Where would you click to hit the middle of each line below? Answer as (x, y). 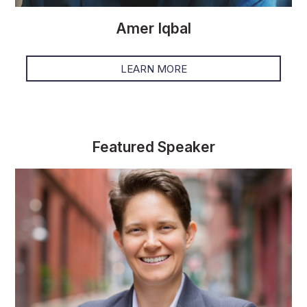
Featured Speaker (153, 147)
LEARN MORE (153, 69)
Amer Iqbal (153, 29)
